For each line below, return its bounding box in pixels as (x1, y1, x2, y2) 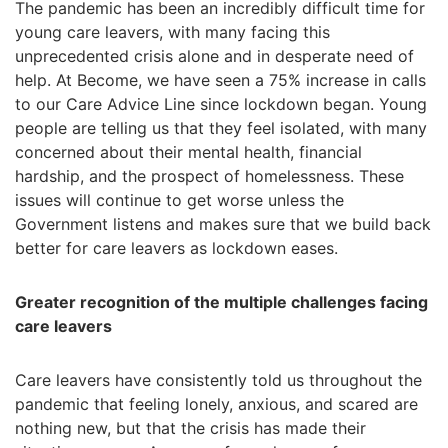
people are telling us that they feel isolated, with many (15, 118, 427, 138)
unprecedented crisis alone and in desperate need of (15, 46, 414, 66)
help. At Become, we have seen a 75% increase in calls (15, 70, 426, 90)
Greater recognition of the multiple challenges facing (15, 292, 428, 312)
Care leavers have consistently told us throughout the (15, 370, 422, 390)
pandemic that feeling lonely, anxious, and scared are (15, 394, 418, 414)
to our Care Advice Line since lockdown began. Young (15, 94, 427, 114)
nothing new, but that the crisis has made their (15, 418, 366, 438)
